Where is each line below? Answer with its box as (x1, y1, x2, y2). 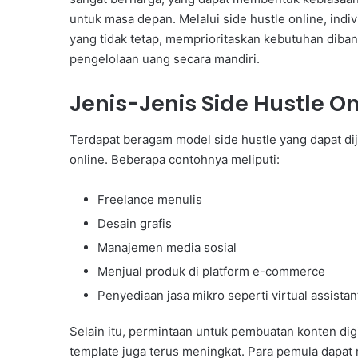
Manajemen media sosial (97, 239, 237, 255)
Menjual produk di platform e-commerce (97, 263, 325, 279)
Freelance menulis (97, 191, 202, 207)
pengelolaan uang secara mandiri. (70, 51, 260, 67)
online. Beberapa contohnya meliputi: (70, 151, 280, 167)
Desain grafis (97, 215, 172, 231)
